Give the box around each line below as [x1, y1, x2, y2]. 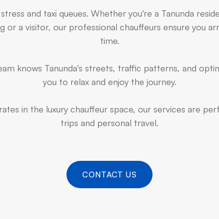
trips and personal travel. [61, 117, 158, 128]
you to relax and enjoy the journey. [43, 76, 176, 87]
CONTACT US [82, 170, 137, 179]
